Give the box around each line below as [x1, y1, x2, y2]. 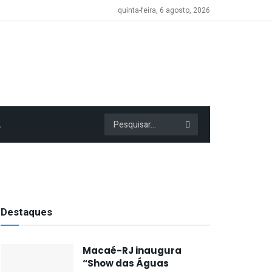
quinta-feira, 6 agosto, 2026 [118, 5, 210, 16]
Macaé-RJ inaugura [83, 244, 182, 257]
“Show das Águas [83, 257, 169, 270]
